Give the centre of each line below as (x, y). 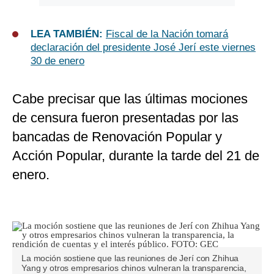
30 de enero (57, 61)
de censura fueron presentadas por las (125, 118)
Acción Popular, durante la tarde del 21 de (136, 156)
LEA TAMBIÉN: (68, 34)
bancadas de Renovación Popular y (117, 137)
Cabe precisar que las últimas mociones (130, 99)
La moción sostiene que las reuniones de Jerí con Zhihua (130, 258)
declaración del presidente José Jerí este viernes (143, 48)
